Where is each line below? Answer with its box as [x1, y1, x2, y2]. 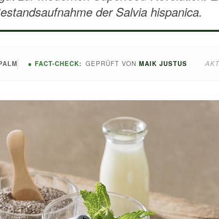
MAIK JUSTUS [139, 59, 187, 68]
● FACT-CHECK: [28, 59, 82, 68]
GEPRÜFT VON [86, 59, 139, 68]
